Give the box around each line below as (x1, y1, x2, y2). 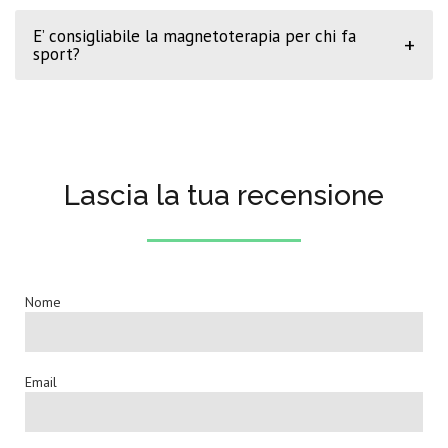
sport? (33, 42, 80, 65)
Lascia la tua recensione (64, 178, 384, 212)
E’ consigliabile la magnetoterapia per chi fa (33, 24, 356, 47)
